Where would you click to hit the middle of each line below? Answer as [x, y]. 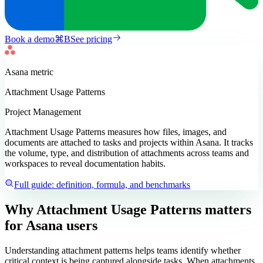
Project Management [43, 112]
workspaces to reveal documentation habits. [85, 164]
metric [41, 72]
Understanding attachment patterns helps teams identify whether [123, 251]
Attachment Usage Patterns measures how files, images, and [116, 132]
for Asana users [51, 226]
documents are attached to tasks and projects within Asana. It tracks [129, 143]
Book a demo [30, 39]
